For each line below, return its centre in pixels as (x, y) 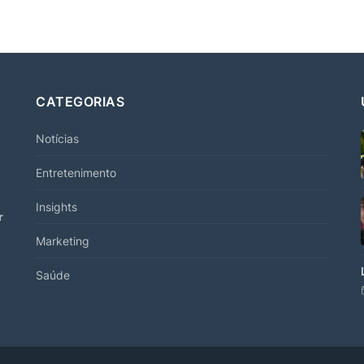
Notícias (57, 138)
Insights (56, 206)
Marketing (63, 240)
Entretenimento (76, 172)
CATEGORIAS (80, 101)
